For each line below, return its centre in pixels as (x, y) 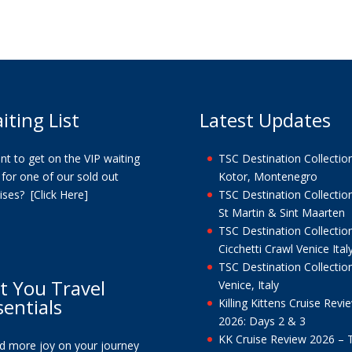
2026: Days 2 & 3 (262, 321)
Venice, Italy (248, 284)
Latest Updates (265, 119)
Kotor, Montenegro (268, 176)
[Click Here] (59, 194)
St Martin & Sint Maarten (281, 212)
